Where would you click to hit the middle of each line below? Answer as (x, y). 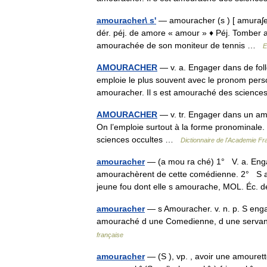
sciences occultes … (139, 139)
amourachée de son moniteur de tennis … (180, 45)
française (110, 235)
